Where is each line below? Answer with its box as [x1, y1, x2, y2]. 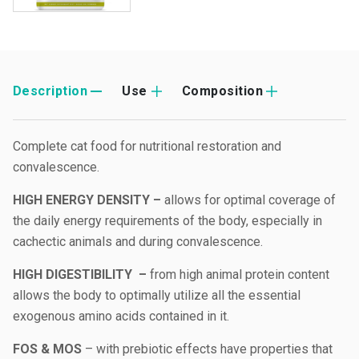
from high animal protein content [150, 267, 329, 282]
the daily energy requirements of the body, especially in [13, 213, 322, 228]
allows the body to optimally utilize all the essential [13, 288, 301, 303]
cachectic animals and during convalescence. [13, 234, 263, 249]
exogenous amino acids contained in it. [13, 309, 229, 324]
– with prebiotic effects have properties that [82, 341, 333, 357]
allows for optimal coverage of [164, 192, 336, 208]
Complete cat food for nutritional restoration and [13, 139, 281, 154]
